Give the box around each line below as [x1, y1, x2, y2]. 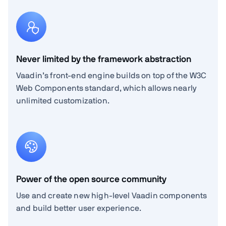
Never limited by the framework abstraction [16, 54, 191, 64]
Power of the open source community [16, 175, 166, 184]
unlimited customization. [16, 96, 109, 105]
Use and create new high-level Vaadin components [16, 191, 207, 200]
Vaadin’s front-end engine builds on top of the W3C [16, 71, 207, 80]
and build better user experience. [16, 204, 142, 212]
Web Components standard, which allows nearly [16, 84, 197, 92]
